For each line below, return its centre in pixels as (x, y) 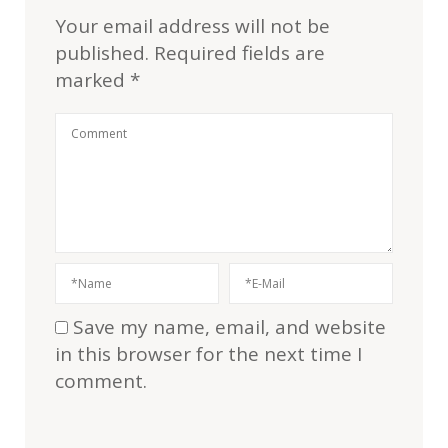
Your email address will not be (192, 26)
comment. (101, 381)
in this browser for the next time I (208, 354)
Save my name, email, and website (229, 327)
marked (92, 80)
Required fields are (239, 53)
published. (102, 53)
